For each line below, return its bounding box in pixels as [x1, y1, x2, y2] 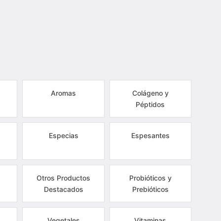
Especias [48, 131, 78, 140]
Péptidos [136, 100, 165, 109]
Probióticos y [129, 174, 172, 182]
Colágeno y [132, 89, 169, 97]
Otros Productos [37, 174, 91, 182]
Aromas [51, 89, 76, 97]
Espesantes [131, 131, 170, 140]
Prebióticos [132, 185, 169, 193]
